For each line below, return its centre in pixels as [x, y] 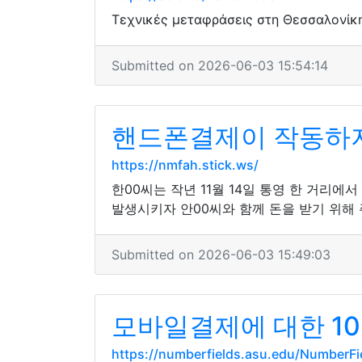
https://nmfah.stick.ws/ [185, 165]
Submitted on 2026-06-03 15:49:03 [221, 255]
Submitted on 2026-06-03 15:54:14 [220, 65]
